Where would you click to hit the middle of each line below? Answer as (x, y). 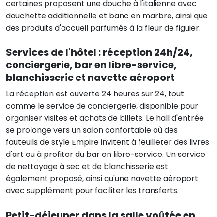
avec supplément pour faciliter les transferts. (92, 190)
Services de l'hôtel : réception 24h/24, (99, 52)
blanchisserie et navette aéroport (90, 77)
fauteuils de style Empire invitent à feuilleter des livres (108, 142)
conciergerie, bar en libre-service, (91, 65)
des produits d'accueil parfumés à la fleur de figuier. (103, 28)
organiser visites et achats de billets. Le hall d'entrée (105, 118)
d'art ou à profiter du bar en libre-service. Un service (106, 154)
